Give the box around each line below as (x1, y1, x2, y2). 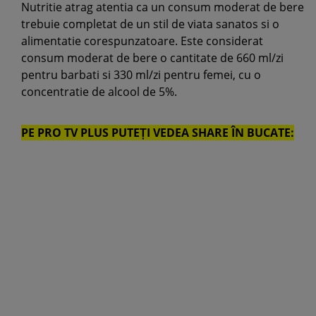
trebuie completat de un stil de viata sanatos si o (21, 16, 279, 32)
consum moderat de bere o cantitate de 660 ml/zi (21, 50, 284, 66)
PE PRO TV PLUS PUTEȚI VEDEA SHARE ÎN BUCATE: (21, 125, 294, 140)
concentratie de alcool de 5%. (21, 84, 177, 99)
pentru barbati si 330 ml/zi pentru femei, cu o (21, 67, 261, 83)
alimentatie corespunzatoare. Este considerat (21, 33, 263, 49)
